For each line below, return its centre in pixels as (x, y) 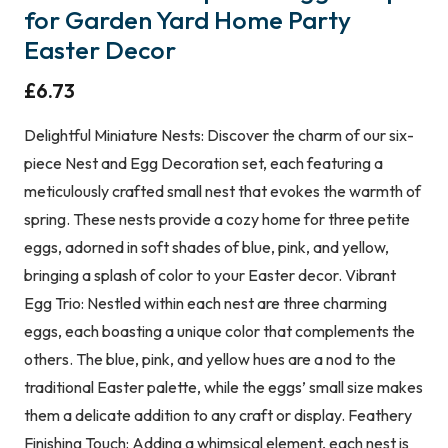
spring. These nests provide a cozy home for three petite (217, 218)
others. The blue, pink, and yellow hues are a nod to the (210, 358)
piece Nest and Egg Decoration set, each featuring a (203, 162)
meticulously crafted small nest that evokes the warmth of (222, 190)
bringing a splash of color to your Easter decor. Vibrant (210, 274)
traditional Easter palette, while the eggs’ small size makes (223, 386)
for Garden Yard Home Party (187, 19)
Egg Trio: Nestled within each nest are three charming (205, 302)
